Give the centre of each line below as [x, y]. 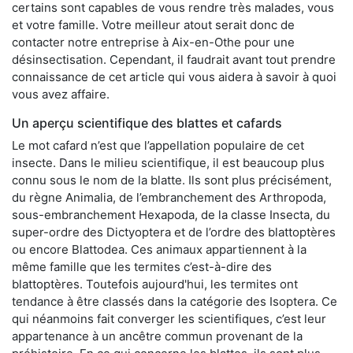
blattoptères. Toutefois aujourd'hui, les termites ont [155, 284]
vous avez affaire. [61, 94]
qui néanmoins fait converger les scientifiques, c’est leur [169, 318]
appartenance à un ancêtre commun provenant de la [157, 336]
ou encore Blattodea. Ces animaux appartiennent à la [159, 249]
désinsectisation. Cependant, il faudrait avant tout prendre [174, 59]
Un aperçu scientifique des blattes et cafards [147, 123]
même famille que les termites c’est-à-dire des [142, 266]
